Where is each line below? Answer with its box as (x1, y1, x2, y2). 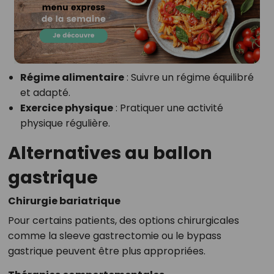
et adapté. (20, 86, 70, 100)
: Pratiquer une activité (113, 101, 223, 116)
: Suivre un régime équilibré (124, 70, 254, 85)
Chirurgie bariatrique (7, 194, 120, 209)
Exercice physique (20, 101, 113, 116)
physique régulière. (20, 116, 110, 131)
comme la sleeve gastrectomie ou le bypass (7, 229, 221, 243)
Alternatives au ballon (7, 141, 212, 166)
